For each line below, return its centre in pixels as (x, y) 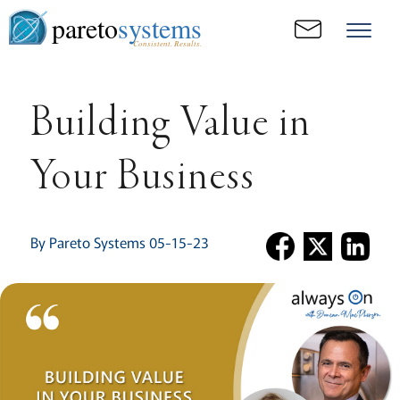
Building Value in (170, 125)
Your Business (142, 179)
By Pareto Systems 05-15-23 (119, 242)
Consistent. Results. (167, 43)
